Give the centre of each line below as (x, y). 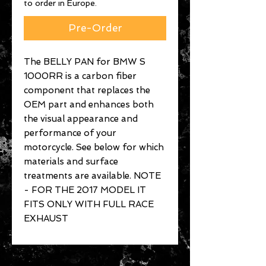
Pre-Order (95, 28)
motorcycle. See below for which (94, 147)
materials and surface (71, 161)
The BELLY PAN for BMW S (85, 62)
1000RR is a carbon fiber (80, 76)
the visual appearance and (81, 119)
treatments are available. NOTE (92, 176)
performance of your (70, 133)
